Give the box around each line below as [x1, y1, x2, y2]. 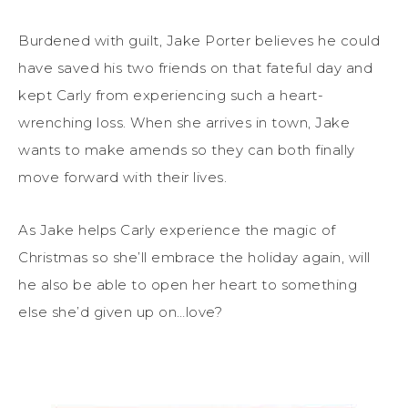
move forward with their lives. [18, 168, 227, 186]
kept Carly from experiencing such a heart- [18, 86, 323, 104]
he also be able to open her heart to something [18, 275, 357, 293]
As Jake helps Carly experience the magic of [18, 220, 336, 239]
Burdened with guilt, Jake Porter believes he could [18, 31, 380, 49]
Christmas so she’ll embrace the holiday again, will [18, 248, 371, 266]
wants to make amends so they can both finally [18, 140, 355, 158]
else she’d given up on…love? [18, 302, 222, 321]
